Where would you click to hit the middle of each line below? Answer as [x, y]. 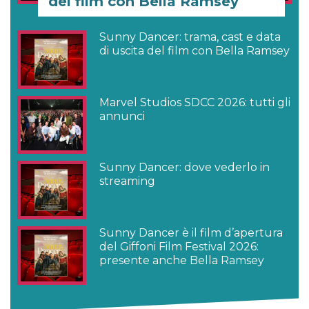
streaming [128, 181]
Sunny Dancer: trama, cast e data [190, 37]
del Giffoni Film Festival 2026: [179, 246]
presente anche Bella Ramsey [182, 260]
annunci [122, 116]
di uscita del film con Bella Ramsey [195, 51]
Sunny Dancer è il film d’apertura [191, 232]
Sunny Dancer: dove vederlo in [185, 168]
